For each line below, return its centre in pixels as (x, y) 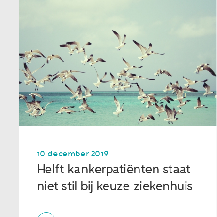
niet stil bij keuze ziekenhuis (115, 186)
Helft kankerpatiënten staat (114, 169)
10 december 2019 (72, 154)
